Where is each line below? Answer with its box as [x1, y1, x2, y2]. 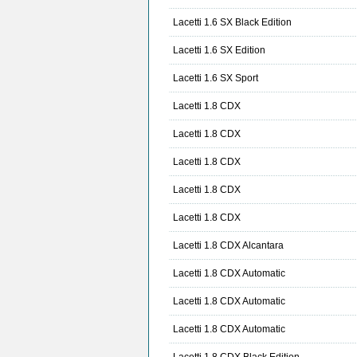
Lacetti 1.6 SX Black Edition [173, 17, 292, 29]
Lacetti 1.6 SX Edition [173, 45, 265, 57]
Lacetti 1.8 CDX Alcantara [173, 240, 284, 252]
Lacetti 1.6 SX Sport [173, 73, 258, 84]
